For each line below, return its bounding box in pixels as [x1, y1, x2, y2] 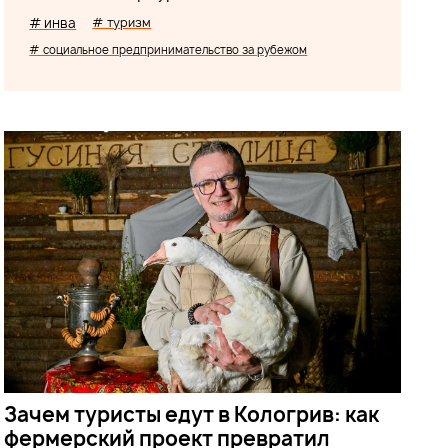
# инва [29, 14, 77, 32]
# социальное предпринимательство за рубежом [29, 42, 308, 57]
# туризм [92, 14, 152, 31]
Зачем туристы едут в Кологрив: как [4, 400, 380, 428]
